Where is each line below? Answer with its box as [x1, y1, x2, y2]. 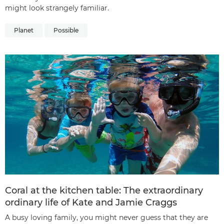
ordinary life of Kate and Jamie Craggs [5, 197, 177, 208]
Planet [14, 26, 33, 34]
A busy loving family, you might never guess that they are [5, 213, 208, 222]
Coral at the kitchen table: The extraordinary [5, 185, 203, 196]
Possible [53, 26, 78, 34]
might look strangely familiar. [5, 3, 109, 12]
